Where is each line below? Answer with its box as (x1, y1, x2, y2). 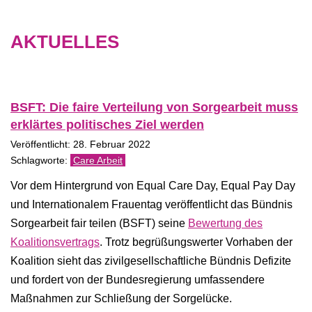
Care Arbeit (73, 155, 123, 166)
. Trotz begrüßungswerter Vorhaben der (100, 236, 292, 248)
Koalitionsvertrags (10, 236, 100, 248)
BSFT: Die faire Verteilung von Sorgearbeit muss (10, 100, 298, 114)
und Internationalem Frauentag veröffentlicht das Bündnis (10, 198, 292, 210)
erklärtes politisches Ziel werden (10, 118, 204, 132)
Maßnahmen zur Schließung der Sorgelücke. (10, 292, 232, 304)
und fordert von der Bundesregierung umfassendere (10, 274, 265, 286)
